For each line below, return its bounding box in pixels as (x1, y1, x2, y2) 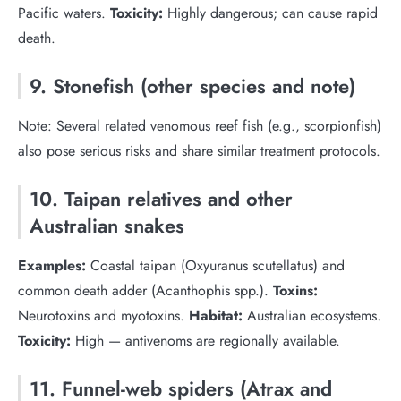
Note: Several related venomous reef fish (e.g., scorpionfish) (18, 115, 381, 136)
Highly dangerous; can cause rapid (163, 3, 378, 23)
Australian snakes (30, 211, 184, 240)
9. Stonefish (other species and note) (30, 72, 355, 100)
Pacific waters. (18, 3, 110, 23)
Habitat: (189, 305, 243, 326)
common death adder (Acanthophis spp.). (18, 280, 273, 301)
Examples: (18, 255, 86, 276)
